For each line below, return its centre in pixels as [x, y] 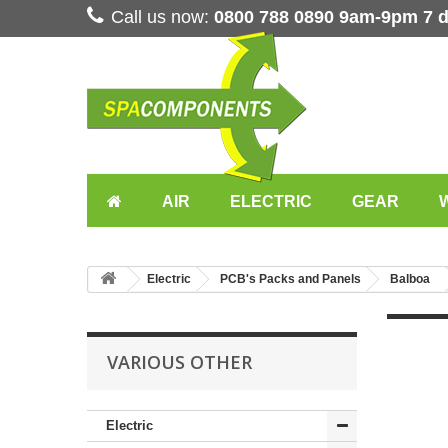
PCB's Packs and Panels [290, 279]
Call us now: [162, 17]
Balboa [410, 279]
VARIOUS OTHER [179, 362]
